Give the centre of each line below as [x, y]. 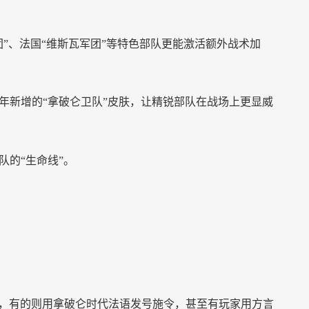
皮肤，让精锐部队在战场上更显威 [190, 102]
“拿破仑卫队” [75, 102]
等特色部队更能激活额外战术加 [183, 44]
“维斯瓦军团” [74, 44]
